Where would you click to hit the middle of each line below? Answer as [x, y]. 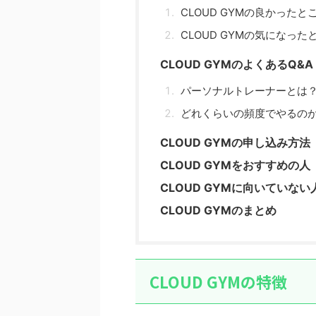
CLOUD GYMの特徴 [218, 281]
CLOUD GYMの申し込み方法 [235, 142]
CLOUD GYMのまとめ [218, 210]
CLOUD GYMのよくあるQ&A [237, 64]
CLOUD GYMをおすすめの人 [235, 165]
